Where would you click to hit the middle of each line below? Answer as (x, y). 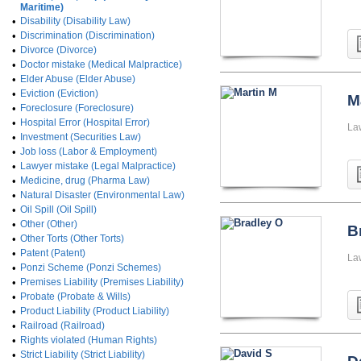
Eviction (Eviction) (59, 93)
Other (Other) (49, 224)
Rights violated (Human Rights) (89, 340)
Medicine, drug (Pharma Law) (85, 180)
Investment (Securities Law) (81, 137)
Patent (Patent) (53, 253)
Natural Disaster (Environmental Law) (102, 195)
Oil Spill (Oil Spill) (58, 210)
